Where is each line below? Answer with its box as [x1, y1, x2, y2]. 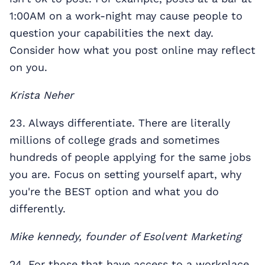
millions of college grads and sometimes [9, 133, 219, 146]
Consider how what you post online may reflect [9, 43, 256, 56]
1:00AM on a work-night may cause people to [9, 9, 243, 22]
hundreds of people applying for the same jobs [9, 150, 251, 163]
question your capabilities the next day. [9, 26, 214, 39]
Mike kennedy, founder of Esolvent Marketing [9, 230, 241, 243]
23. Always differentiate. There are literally [9, 116, 230, 129]
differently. [9, 202, 66, 215]
